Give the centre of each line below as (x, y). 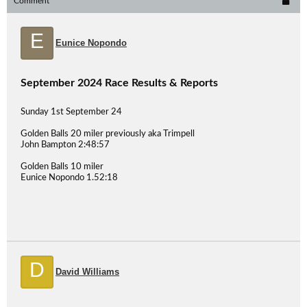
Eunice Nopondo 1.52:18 (69, 178)
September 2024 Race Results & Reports (119, 83)
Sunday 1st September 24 (71, 112)
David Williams (87, 272)
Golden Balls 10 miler (62, 167)
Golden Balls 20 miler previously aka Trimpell (108, 134)
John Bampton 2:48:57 (65, 145)
